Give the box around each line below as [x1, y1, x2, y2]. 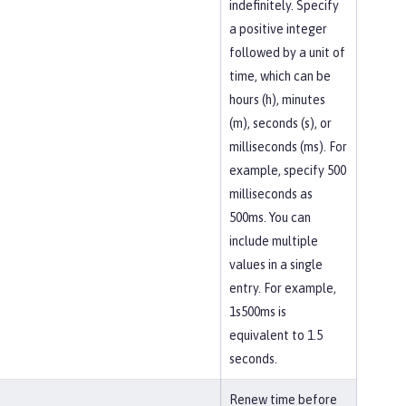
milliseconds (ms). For [229, 140, 347, 154]
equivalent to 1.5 [229, 328, 323, 343]
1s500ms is [229, 304, 286, 319]
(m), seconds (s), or [229, 116, 332, 130]
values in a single [229, 257, 323, 272]
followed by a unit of [229, 45, 345, 60]
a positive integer [229, 22, 327, 36]
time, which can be [229, 69, 331, 83]
